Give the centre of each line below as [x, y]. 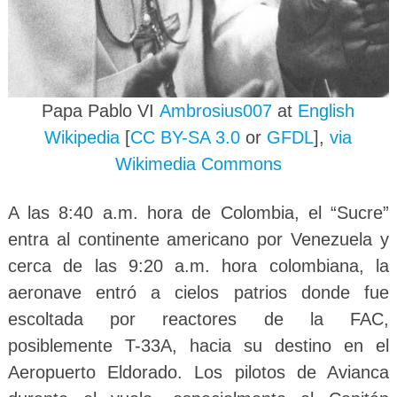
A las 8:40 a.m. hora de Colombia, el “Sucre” [198, 213]
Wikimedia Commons [198, 164]
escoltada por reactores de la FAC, [198, 319]
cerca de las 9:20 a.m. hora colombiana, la [198, 266]
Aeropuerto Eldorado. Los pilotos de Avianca [198, 373]
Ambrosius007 [216, 111]
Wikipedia [82, 138]
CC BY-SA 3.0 [186, 138]
